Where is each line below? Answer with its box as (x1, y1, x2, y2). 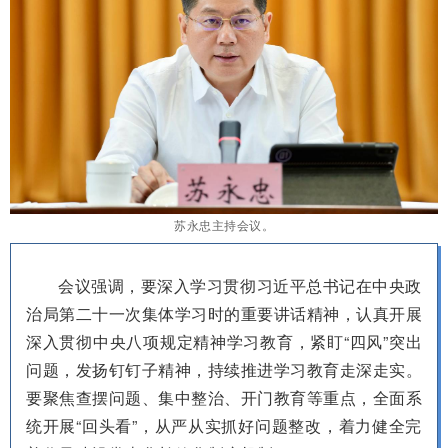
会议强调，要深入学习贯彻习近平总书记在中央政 (58, 273, 422, 297)
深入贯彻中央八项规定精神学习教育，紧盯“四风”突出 (26, 329, 422, 353)
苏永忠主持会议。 (174, 215, 274, 233)
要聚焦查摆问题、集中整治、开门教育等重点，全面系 (26, 385, 422, 409)
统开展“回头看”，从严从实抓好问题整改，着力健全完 (26, 413, 422, 437)
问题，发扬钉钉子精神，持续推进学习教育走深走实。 (26, 357, 422, 381)
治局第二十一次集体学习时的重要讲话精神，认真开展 (26, 301, 422, 325)
